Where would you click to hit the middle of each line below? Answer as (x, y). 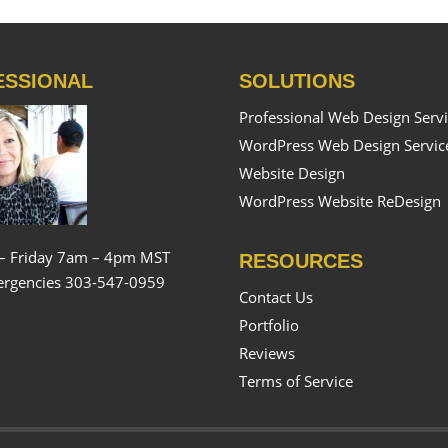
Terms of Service (295, 381)
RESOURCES (300, 261)
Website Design (291, 173)
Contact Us (275, 297)
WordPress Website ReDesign (339, 201)
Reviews (266, 353)
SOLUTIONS (296, 81)
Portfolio (268, 325)
